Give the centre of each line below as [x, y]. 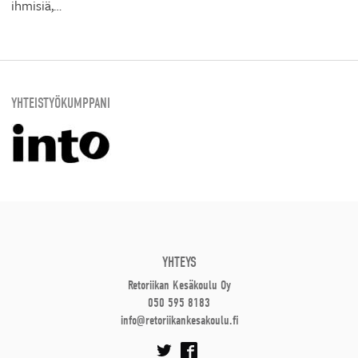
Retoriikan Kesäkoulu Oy [179, 286]
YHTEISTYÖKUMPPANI [61, 103]
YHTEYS [179, 262]
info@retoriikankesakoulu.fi [179, 321]
